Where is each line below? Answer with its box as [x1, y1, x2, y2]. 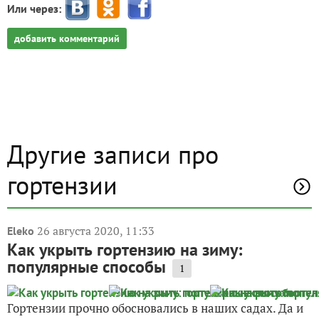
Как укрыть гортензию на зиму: [7, 239, 242, 261]
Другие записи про [7, 137, 219, 171]
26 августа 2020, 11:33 [37, 223, 155, 239]
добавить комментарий [14, 32, 120, 45]
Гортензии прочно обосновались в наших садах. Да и [7, 300, 303, 316]
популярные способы [7, 256, 166, 278]
